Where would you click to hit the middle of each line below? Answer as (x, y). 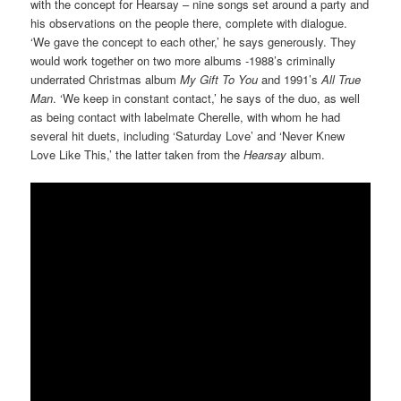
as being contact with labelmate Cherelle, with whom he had (186, 116)
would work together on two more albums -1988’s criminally (183, 60)
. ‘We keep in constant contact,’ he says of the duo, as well (207, 98)
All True (341, 79)
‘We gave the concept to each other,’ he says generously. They (194, 41)
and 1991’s (290, 79)
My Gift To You (219, 79)
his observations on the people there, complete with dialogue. (189, 22)
